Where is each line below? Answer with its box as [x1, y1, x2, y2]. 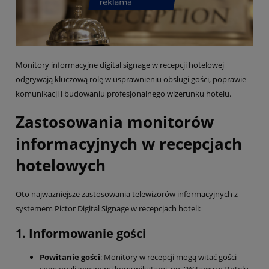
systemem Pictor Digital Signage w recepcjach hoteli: [16, 202, 201, 214]
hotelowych [16, 154, 106, 177]
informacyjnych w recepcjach [16, 133, 242, 155]
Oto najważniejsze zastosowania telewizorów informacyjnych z [16, 188, 238, 199]
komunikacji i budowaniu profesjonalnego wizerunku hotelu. [16, 88, 231, 100]
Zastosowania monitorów [16, 111, 214, 133]
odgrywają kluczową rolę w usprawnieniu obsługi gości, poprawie [16, 74, 246, 85]
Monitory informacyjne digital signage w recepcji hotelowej [16, 59, 224, 71]
